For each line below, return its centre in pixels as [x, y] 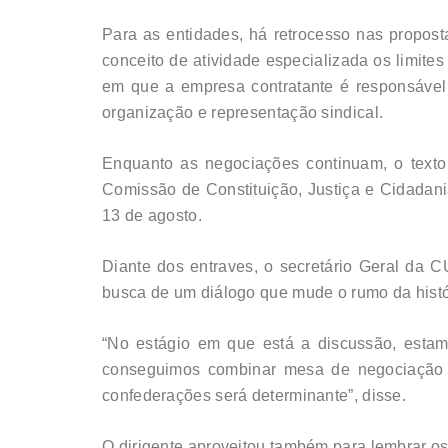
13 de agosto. [152, 216]
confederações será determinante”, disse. [254, 396]
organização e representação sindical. [243, 113]
